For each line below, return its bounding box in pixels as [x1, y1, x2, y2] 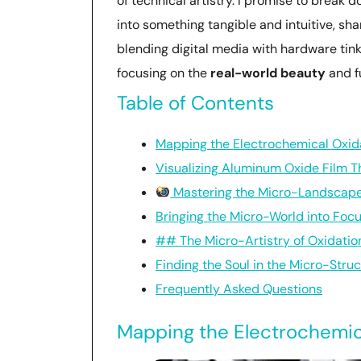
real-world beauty [210, 64, 326, 81]
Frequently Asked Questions [156, 280, 322, 297]
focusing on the [117, 64, 210, 81]
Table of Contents [117, 90, 274, 115]
